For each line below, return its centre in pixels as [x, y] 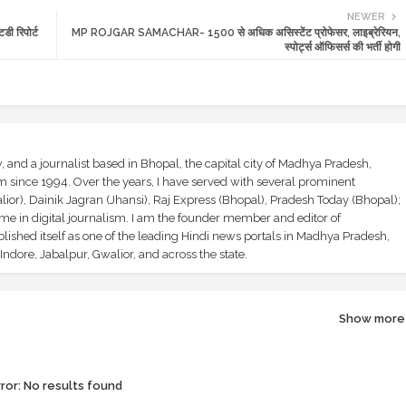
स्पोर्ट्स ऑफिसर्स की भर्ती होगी [342, 47]
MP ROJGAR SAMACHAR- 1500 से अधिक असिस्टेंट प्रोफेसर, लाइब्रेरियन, [236, 32]
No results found [71, 385]
